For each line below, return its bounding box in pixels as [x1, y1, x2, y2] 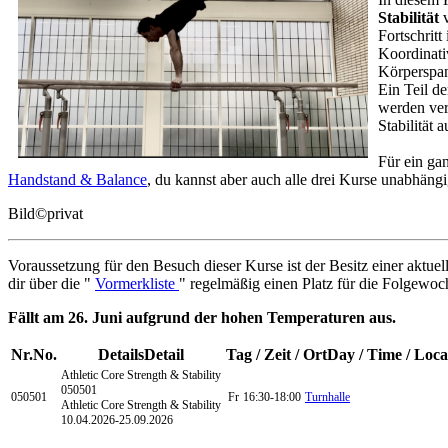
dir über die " [8, 275, 95, 293]
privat [47, 205, 83, 223]
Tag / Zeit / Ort [226, 346, 327, 364]
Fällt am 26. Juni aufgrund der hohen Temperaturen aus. [8, 309, 396, 327]
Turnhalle [305, 390, 350, 405]
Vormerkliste [95, 275, 179, 293]
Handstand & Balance [8, 171, 147, 189]
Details [98, 346, 144, 364]
